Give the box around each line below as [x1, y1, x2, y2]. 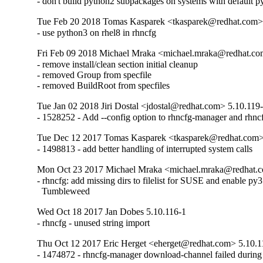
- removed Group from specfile [37, 69, 152, 80]
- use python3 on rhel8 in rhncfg [37, 27, 157, 38]
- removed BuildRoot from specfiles [37, 80, 170, 90]
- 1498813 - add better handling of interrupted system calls [37, 143, 253, 154]
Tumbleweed [37, 186, 90, 196]
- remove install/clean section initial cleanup [37, 59, 198, 69]
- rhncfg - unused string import [37, 217, 150, 228]
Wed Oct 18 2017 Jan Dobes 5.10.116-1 [37, 205, 187, 217]
